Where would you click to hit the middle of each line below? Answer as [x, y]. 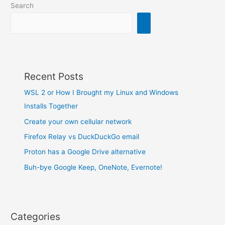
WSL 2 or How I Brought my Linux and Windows [101, 93]
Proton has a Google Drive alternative [85, 152]
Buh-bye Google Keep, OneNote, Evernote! [93, 167]
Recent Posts [54, 77]
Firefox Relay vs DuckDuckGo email [82, 136]
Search [22, 6]
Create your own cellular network [78, 121]
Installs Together [51, 106]
